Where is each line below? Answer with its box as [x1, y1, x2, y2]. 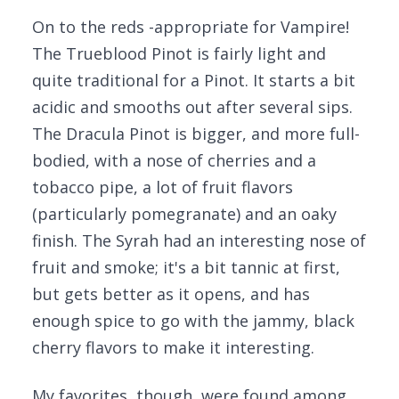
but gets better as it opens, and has [32, 283, 310, 305]
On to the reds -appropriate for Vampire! [32, 16, 349, 37]
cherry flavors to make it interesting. [32, 337, 314, 358]
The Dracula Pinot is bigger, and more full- [32, 123, 360, 144]
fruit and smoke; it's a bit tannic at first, [32, 256, 340, 278]
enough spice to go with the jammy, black [32, 310, 354, 331]
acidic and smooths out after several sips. [32, 96, 353, 118]
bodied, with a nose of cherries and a [32, 150, 316, 171]
